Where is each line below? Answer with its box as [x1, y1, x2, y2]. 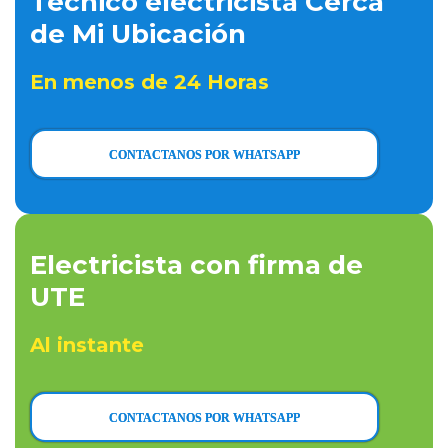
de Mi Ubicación [30, 18, 246, 50]
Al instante [30, 333, 144, 357]
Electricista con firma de [30, 249, 363, 281]
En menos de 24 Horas [30, 70, 269, 94]
